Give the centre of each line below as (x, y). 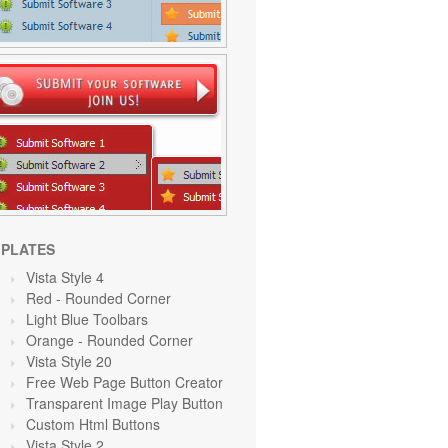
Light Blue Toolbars (87, 319)
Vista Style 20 (69, 361)
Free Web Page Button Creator (124, 382)
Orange (52, 340)
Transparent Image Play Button (124, 403)
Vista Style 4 (65, 277)
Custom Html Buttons (93, 424)
